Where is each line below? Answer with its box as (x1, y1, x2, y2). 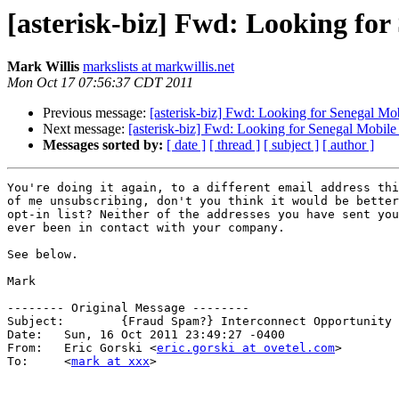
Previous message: (43, 105, 150, 121)
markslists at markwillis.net (83, 59, 234, 75)
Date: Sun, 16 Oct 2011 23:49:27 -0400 (7, 328, 50, 342)
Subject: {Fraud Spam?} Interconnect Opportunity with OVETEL (7, 314, 71, 329)
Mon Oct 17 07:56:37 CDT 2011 (7, 75, 193, 91)
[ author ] (322, 137, 374, 153)
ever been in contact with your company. (7, 221, 285, 235)
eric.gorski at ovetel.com (157, 341, 335, 355)
